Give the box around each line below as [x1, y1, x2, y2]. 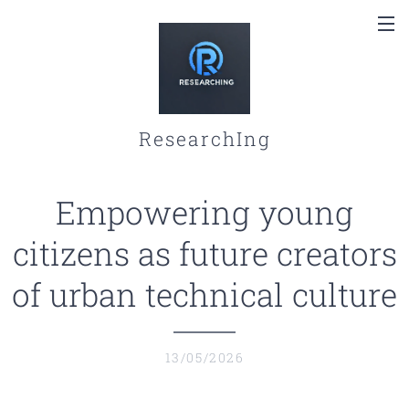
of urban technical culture [12, 273, 397, 315]
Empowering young [56, 191, 353, 233]
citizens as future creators [12, 232, 397, 274]
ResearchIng [138, 126, 271, 152]
